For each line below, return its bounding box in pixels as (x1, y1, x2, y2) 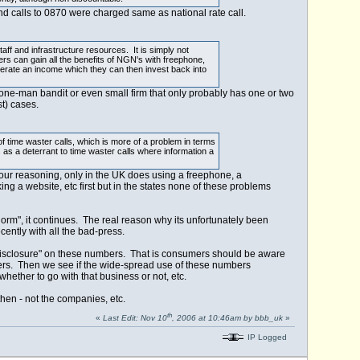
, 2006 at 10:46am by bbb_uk (171, 313, 283, 323)
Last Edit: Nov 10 (102, 313, 167, 323)
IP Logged (244, 332, 287, 342)
